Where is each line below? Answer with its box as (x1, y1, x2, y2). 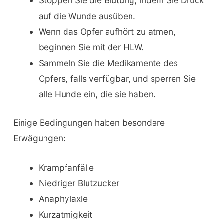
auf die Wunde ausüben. (38, 11, 135, 22)
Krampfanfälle (38, 162, 94, 173)
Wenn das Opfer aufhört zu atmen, (38, 26, 175, 37)
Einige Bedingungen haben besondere (13, 117, 165, 128)
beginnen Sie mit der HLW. (38, 42, 144, 53)
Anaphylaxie (38, 193, 88, 204)
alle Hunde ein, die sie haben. (38, 89, 156, 100)
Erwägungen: (13, 133, 66, 144)
